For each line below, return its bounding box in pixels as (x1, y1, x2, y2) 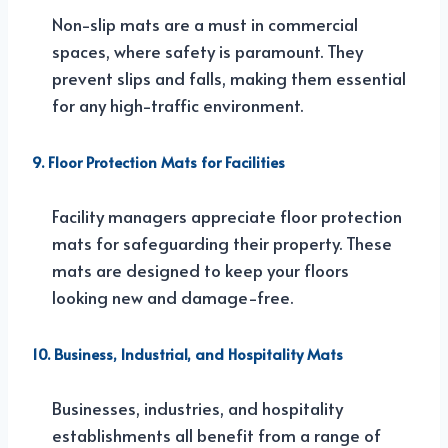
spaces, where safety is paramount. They (52, 38, 363, 63)
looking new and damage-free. (52, 284, 293, 309)
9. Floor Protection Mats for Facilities (32, 150, 285, 172)
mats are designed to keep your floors (52, 257, 349, 282)
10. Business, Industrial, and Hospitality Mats (32, 342, 343, 364)
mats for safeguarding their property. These (52, 230, 392, 255)
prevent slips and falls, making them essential (52, 65, 406, 90)
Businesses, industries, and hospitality (52, 395, 343, 420)
